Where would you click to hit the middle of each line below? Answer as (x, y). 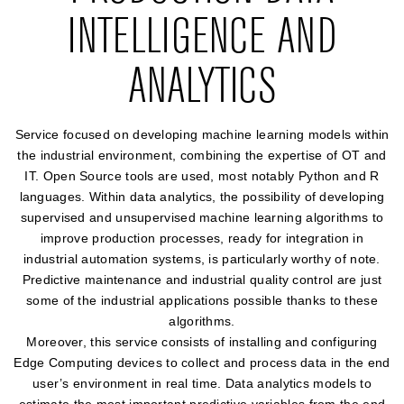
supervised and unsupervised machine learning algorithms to (202, 217)
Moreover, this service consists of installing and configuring (202, 342)
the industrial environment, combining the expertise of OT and (202, 155)
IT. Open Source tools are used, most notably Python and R (202, 176)
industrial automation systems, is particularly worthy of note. (202, 259)
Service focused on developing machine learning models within (202, 134)
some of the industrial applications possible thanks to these (202, 300)
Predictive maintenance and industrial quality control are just (202, 280)
